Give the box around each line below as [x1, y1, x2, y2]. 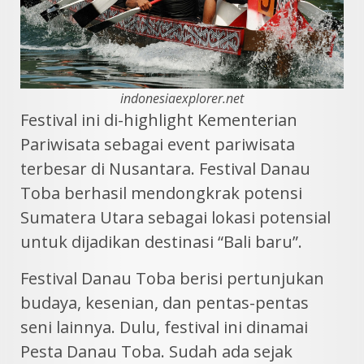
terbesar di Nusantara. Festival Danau [20, 158, 310, 180]
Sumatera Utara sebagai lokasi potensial [20, 206, 331, 229]
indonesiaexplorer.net [120, 89, 244, 108]
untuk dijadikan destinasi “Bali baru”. [20, 231, 302, 253]
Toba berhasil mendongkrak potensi [20, 182, 302, 205]
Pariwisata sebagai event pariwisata [20, 133, 295, 156]
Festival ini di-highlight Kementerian [20, 109, 297, 132]
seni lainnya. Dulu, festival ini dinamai [20, 316, 308, 339]
